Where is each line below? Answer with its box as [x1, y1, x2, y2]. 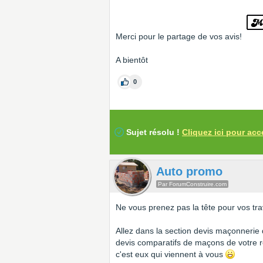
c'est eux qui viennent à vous [116, 249, 225, 259]
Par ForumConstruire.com [158, 181, 227, 187]
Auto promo [156, 165, 222, 178]
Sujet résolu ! [124, 127, 182, 137]
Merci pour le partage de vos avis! [116, 32, 247, 42]
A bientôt [116, 55, 148, 65]
